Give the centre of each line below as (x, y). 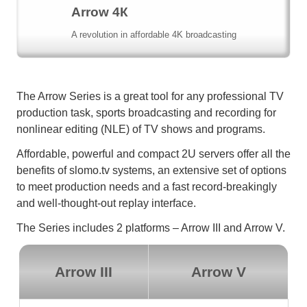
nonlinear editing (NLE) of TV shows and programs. (141, 129)
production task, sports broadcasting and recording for (146, 112)
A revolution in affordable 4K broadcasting (153, 34)
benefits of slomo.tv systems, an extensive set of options (151, 170)
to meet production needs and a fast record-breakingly (147, 186)
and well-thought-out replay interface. (106, 203)
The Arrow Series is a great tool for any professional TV (150, 96)
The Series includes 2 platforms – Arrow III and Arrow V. (151, 228)
